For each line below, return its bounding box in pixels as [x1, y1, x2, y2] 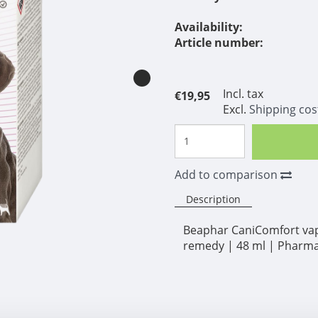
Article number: [175, 34, 264, 50]
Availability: [175, 18, 243, 35]
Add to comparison [175, 166, 281, 182]
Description [186, 192, 241, 206]
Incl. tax [223, 85, 264, 102]
